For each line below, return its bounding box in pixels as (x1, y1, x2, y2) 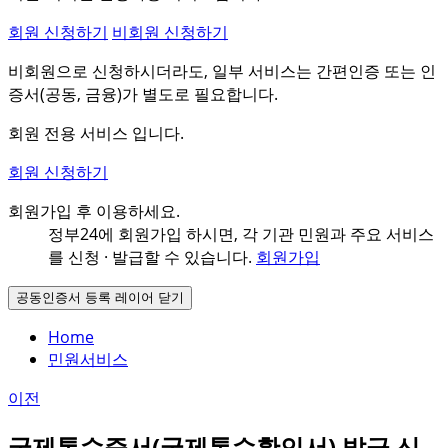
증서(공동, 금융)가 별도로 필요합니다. (8, 83, 278, 106)
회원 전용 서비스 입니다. (8, 122, 184, 145)
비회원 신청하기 (112, 21, 228, 44)
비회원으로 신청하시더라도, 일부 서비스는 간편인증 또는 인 (8, 60, 436, 83)
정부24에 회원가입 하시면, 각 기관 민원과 (48, 223, 346, 246)
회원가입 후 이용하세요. (8, 200, 180, 223)
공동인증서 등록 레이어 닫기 (16, 290, 184, 306)
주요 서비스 (350, 223, 434, 246)
